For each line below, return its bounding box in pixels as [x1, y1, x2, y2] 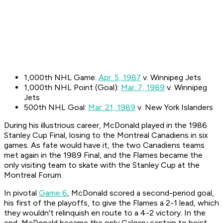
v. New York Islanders [135, 103, 213, 112]
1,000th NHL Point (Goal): [24, 83, 121, 93]
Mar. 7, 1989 [121, 83, 165, 93]
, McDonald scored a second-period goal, [67, 188, 214, 198]
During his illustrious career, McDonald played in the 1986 [4, 120, 207, 130]
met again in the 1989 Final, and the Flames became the [4, 150, 203, 160]
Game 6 [39, 188, 67, 198]
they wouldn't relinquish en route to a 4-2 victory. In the [4, 208, 206, 218]
